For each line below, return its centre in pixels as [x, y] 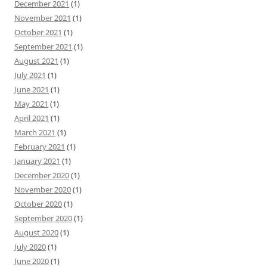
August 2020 [36, 232]
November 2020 [43, 189]
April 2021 [32, 118]
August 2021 [36, 60]
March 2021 [35, 132]
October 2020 [38, 204]
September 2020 [43, 218]
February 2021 [40, 146]
